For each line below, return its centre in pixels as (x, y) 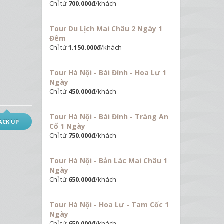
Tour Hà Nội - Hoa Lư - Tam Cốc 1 (109, 204)
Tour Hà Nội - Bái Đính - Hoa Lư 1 (108, 72)
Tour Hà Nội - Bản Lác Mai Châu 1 (108, 160)
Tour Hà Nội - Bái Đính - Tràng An (109, 116)
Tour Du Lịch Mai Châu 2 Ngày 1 (106, 28)
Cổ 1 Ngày (67, 126)
